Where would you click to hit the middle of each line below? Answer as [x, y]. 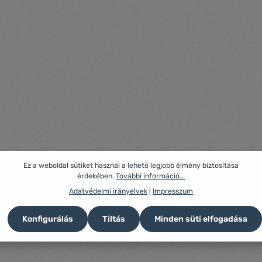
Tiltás [113, 219]
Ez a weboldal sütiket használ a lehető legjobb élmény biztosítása [131, 166]
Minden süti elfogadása [201, 219]
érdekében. [96, 176]
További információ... [150, 176]
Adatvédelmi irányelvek [108, 191]
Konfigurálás [47, 219]
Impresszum [173, 191]
